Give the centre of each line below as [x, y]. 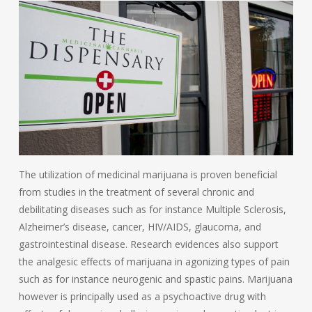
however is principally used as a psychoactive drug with [142, 296]
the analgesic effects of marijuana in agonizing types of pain [154, 261]
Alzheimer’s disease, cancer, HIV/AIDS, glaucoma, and [140, 226]
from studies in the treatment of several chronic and [136, 192]
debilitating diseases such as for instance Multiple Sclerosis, [152, 209]
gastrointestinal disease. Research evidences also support [148, 244]
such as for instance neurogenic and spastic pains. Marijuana [155, 279]
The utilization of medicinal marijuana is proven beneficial [148, 174]
